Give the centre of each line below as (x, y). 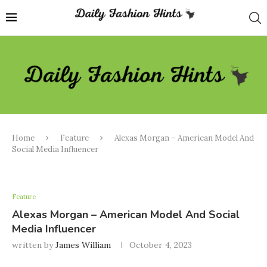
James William (83, 245)
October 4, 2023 (161, 245)
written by (34, 245)
